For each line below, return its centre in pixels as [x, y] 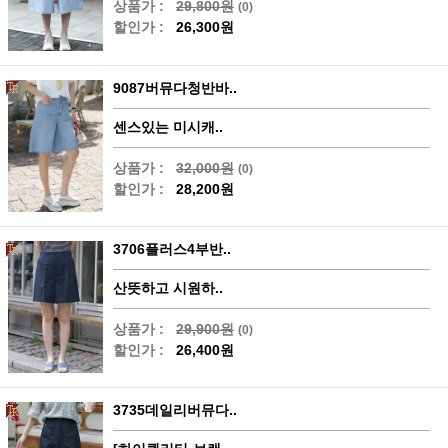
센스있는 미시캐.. [168, 126]
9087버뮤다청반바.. [175, 87]
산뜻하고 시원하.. [168, 287]
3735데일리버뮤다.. [175, 409]
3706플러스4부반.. [172, 248]
